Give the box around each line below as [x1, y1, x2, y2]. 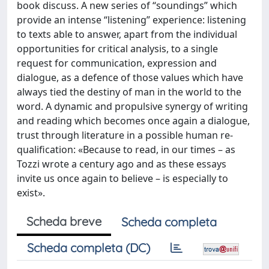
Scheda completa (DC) [27, 240, 150, 255]
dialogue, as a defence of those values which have [17, 71, 243, 84]
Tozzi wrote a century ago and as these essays [17, 157, 226, 171]
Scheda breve [26, 214, 101, 229]
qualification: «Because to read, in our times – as [17, 143, 235, 156]
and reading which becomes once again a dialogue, [17, 114, 250, 127]
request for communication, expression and [17, 56, 217, 70]
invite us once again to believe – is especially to [17, 172, 228, 185]
